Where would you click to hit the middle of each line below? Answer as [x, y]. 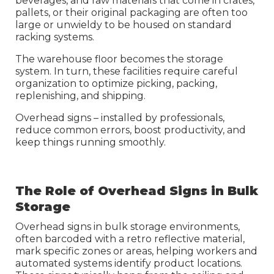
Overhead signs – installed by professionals [119, 117]
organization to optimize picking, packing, [116, 83]
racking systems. [56, 37]
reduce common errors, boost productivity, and [131, 130]
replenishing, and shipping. [80, 95]
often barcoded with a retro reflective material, [130, 239]
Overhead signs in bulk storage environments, [128, 226]
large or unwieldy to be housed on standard [124, 24]
